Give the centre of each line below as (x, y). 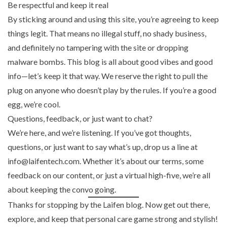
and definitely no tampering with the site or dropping (98, 48)
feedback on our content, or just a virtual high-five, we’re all (109, 175)
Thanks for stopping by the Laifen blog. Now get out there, (109, 205)
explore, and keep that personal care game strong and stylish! (113, 219)
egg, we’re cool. (34, 104)
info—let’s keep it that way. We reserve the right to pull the (108, 76)
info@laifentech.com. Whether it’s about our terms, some (106, 161)
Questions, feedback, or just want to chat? (80, 119)
